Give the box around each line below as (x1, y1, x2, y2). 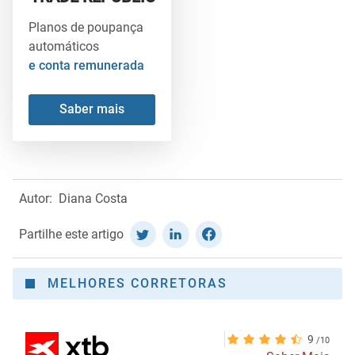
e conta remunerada (29, 57, 144, 73)
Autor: (19, 190, 52, 206)
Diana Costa (59, 190, 128, 206)
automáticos (29, 38, 99, 54)
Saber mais (59, 101, 124, 117)
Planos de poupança (29, 19, 143, 35)
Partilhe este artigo (19, 226, 124, 242)
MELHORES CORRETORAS (48, 276, 227, 292)
